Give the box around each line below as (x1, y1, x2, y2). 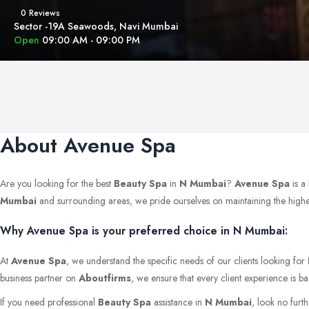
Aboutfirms (79, 270, 131, 285)
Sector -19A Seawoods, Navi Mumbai (14, 19, 178, 33)
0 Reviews (21, 7, 60, 19)
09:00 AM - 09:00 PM (42, 33, 140, 47)
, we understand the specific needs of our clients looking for (66, 253, 308, 268)
